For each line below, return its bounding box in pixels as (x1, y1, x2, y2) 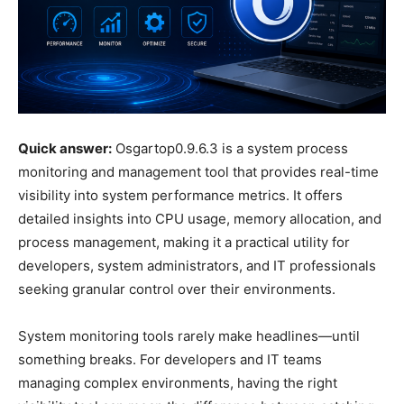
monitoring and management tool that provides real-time (18, 162, 379, 180)
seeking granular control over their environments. (18, 280, 335, 298)
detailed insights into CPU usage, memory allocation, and (18, 209, 381, 227)
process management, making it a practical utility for (18, 233, 350, 251)
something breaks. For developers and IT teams (18, 350, 322, 368)
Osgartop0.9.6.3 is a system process (112, 139, 348, 157)
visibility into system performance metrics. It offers (18, 186, 343, 204)
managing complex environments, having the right (18, 373, 337, 391)
